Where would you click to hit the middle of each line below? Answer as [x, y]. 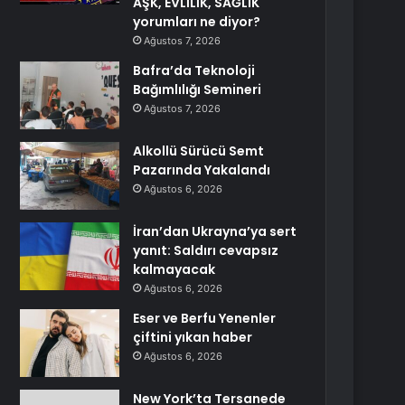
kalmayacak [174, 269]
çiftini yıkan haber [193, 337]
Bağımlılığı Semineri [198, 89]
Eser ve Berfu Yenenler [205, 318]
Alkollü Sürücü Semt [199, 151]
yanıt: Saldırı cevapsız [206, 250]
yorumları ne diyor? [197, 22]
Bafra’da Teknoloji [194, 71]
